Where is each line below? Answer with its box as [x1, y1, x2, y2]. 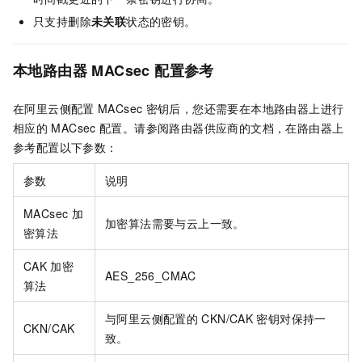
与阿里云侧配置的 [105, 309, 199, 326]
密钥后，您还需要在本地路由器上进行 [145, 99, 344, 116]
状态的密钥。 [126, 13, 196, 30]
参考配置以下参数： [13, 138, 118, 155]
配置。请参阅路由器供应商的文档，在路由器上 [99, 119, 344, 136]
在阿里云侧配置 [13, 99, 95, 116]
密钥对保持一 [256, 309, 326, 326]
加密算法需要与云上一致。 [105, 214, 245, 231]
